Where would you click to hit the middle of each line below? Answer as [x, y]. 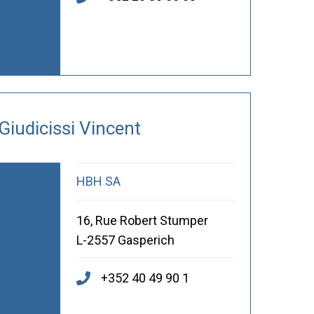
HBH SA [98, 182]
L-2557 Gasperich [125, 240]
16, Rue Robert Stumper [142, 221]
